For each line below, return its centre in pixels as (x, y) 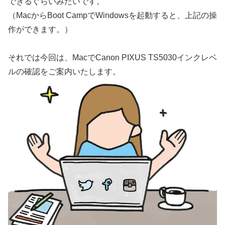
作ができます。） (40, 29)
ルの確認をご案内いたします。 (64, 72)
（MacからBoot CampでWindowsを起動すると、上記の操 (113, 15)
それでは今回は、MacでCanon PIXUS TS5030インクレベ (113, 58)
